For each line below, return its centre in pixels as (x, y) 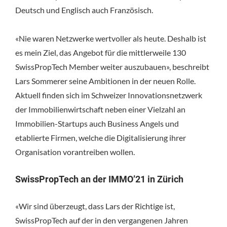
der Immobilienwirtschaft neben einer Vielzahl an (100, 109)
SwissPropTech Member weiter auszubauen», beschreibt (112, 66)
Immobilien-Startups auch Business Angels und (97, 123)
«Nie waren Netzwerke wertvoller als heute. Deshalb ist (111, 38)
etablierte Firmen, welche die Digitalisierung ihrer (101, 137)
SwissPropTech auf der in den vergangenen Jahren (102, 220)
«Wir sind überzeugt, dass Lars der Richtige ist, (95, 206)
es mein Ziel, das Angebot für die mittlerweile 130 (101, 52)
